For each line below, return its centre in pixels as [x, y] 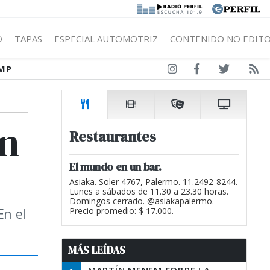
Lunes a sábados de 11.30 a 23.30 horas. [149, 191]
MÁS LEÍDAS [97, 250]
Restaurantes [113, 137]
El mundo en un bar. [115, 167]
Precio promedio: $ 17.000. [121, 211]
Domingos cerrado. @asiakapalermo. [142, 201]
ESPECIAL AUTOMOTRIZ [106, 38]
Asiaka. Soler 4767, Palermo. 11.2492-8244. [153, 182]
